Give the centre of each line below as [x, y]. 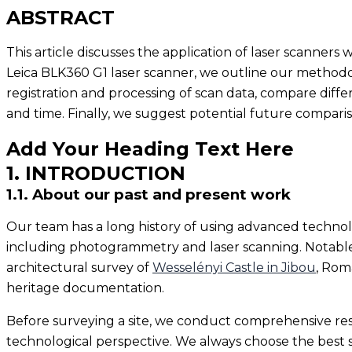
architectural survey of [79, 267]
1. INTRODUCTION [96, 173]
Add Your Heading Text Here [150, 148]
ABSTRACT [60, 17]
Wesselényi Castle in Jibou [234, 267]
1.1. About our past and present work [148, 194]
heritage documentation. [85, 288]
